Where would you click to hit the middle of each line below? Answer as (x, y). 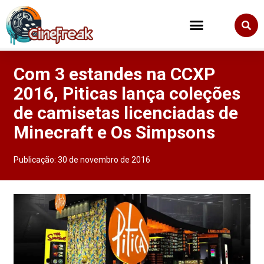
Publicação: (36, 160)
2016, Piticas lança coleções (127, 94)
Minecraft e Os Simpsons (115, 133)
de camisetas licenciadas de (126, 113)
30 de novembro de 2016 (104, 160)
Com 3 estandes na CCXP (115, 74)
